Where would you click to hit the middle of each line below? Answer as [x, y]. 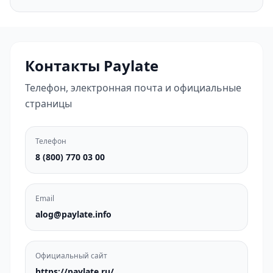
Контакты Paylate [92, 66]
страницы [48, 104]
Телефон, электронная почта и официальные [133, 88]
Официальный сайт [71, 256]
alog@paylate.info [73, 214]
